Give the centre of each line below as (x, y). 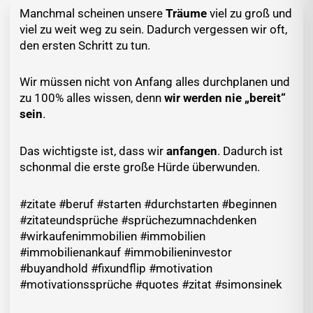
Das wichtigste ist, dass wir (93, 151)
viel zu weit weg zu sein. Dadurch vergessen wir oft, (153, 29)
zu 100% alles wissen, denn (92, 98)
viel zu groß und (251, 13)
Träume (188, 13)
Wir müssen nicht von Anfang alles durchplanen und (155, 82)
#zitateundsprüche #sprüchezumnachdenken (138, 220)
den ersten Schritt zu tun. (85, 45)
